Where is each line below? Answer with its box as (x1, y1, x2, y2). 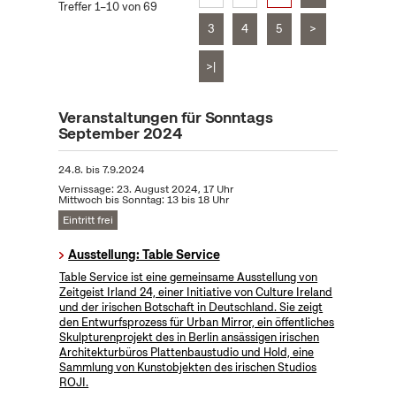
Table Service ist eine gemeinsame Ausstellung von (59, 270, 318, 286)
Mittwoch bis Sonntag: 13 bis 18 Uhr (57, 193, 229, 208)
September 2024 (57, 123, 184, 144)
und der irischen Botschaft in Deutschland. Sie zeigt (59, 300, 324, 316)
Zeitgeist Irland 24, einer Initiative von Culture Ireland (59, 285, 333, 301)
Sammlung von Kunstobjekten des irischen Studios (59, 360, 317, 376)
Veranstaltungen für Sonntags (57, 107, 273, 128)
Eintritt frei (62, 213, 113, 228)
